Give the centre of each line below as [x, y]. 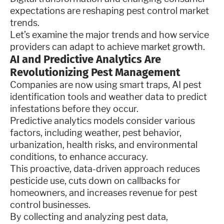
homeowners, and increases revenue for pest [104, 192]
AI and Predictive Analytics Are [85, 59]
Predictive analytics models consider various [102, 120]
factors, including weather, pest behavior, [96, 132]
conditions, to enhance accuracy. [79, 156]
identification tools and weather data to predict [108, 96]
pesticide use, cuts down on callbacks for [95, 180]
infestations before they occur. [75, 108]
